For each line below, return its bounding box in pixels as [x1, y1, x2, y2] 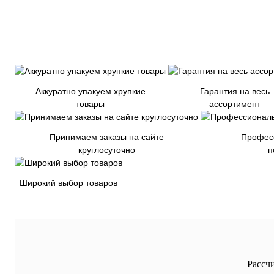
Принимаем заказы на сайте [49, 132, 164, 143]
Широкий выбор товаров [20, 178, 117, 188]
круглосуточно [78, 145, 135, 155]
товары [76, 99, 105, 109]
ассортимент [209, 99, 261, 109]
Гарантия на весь [200, 86, 270, 97]
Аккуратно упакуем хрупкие [35, 86, 146, 97]
